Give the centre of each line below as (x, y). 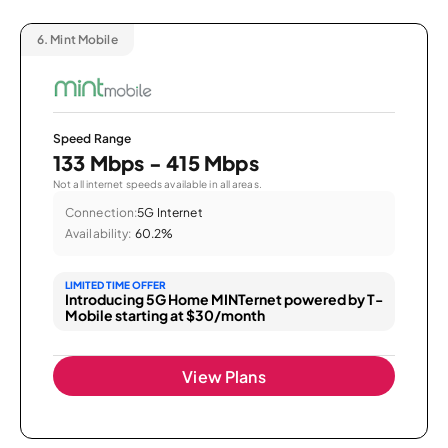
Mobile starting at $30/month (165, 314)
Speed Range (92, 138)
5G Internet (170, 212)
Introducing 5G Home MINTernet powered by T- (224, 298)
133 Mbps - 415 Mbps (156, 162)
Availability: (98, 233)
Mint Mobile (83, 40)
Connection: (101, 212)
